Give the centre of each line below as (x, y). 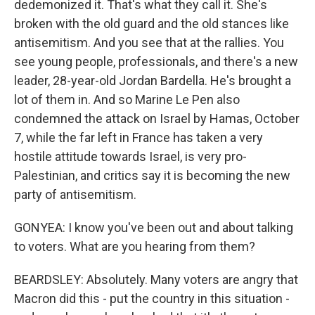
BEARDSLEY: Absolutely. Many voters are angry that (156, 279)
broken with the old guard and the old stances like (152, 24)
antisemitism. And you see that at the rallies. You (149, 43)
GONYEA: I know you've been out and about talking (154, 227)
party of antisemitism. (75, 194)
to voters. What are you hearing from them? (135, 246)
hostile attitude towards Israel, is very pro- (130, 156)
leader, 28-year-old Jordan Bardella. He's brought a (153, 81)
